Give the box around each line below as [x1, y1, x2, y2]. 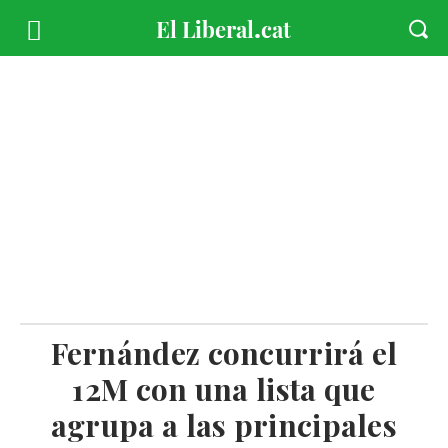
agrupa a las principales [50, 405, 398, 445]
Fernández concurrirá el [50, 333, 398, 373]
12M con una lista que [72, 369, 376, 409]
